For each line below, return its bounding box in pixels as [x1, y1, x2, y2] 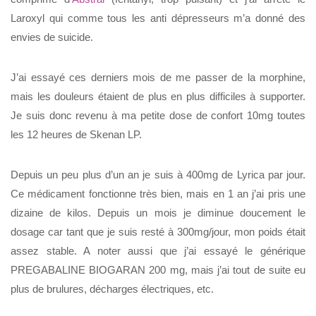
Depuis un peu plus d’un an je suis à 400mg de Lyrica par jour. [11, 168, 305, 181]
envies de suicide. [11, 31, 93, 44]
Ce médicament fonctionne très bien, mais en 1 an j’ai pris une [11, 187, 305, 200]
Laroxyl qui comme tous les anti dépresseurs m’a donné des [11, 12, 305, 25]
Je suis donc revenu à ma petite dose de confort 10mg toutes [11, 109, 305, 121]
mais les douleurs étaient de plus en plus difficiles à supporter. [11, 90, 305, 102]
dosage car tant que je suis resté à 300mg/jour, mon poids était [11, 225, 305, 238]
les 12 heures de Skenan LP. [11, 128, 142, 140]
